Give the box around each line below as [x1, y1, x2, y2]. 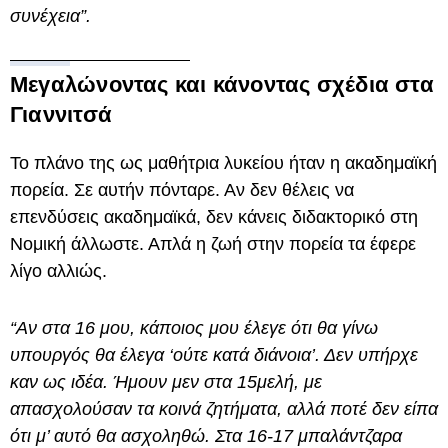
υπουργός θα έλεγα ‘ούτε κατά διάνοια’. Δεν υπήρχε [10, 345, 418, 366]
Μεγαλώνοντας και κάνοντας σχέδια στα [10, 72, 434, 98]
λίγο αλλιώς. [10, 261, 112, 282]
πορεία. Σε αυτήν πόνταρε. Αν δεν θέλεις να [10, 180, 354, 201]
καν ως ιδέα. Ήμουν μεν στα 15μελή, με [10, 372, 322, 393]
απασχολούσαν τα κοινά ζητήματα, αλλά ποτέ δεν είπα [10, 399, 438, 420]
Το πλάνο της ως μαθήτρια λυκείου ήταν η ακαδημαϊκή [10, 153, 437, 174]
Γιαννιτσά [10, 102, 112, 128]
